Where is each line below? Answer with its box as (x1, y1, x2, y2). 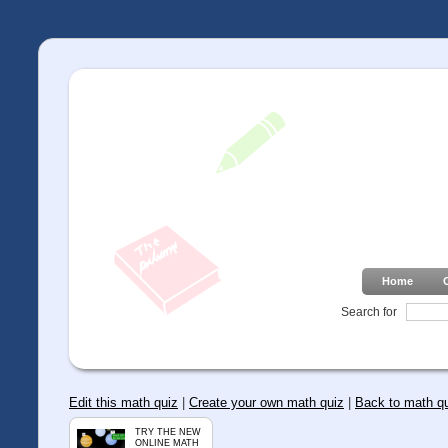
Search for (340, 304, 397, 319)
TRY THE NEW (135, 427, 202, 438)
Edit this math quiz (69, 395, 178, 411)
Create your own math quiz (189, 395, 344, 411)
